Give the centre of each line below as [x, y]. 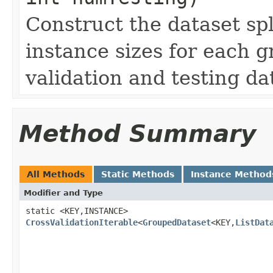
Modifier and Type [63, 193]
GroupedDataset [177, 222]
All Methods [56, 174]
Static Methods [138, 174]
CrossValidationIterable [82, 222]
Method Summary [137, 133]
